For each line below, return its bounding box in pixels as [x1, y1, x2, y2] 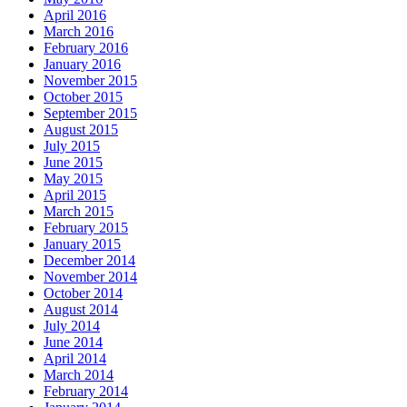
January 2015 [44, 236, 121, 253]
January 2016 [44, 56, 121, 73]
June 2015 [44, 154, 103, 171]
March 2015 [44, 203, 114, 220]
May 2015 [44, 171, 103, 187]
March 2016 [44, 24, 114, 40]
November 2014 [44, 269, 137, 285]
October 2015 [44, 89, 123, 105]
